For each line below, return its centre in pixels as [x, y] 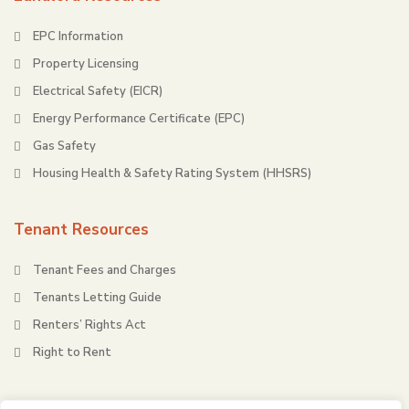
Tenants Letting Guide [97, 298]
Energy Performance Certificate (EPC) [139, 119]
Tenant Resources [81, 230]
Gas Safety [64, 146]
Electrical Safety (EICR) [98, 91]
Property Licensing [86, 64]
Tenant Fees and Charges [105, 270]
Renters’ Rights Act [89, 325]
